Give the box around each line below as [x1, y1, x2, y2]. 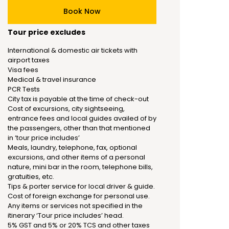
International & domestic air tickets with [8, 45, 138, 55]
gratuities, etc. [8, 172, 54, 181]
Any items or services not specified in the [8, 201, 143, 211]
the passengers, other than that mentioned [8, 123, 150, 133]
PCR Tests [8, 84, 40, 94]
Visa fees [8, 65, 38, 75]
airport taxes [8, 55, 50, 65]
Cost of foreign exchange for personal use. [8, 191, 150, 201]
